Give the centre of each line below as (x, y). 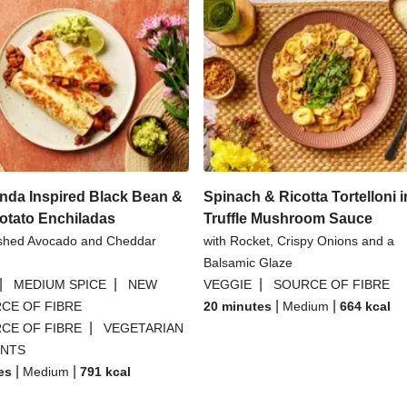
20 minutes (238, 306)
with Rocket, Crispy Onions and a (299, 241)
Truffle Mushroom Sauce (288, 218)
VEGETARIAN (144, 328)
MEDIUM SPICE (60, 284)
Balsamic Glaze (248, 263)
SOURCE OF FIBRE (332, 284)
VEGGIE (228, 284)
